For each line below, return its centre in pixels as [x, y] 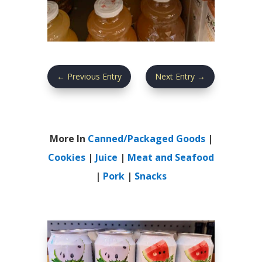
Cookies [67, 157]
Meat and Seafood [171, 157]
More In [68, 138]
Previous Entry [94, 76]
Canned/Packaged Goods [146, 138]
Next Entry [175, 76]
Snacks [151, 176]
